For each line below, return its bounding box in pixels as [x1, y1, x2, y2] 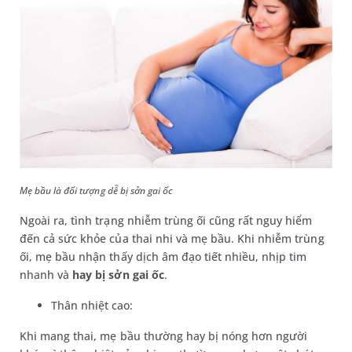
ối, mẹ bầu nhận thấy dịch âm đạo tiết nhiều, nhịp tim [20, 248, 307, 264]
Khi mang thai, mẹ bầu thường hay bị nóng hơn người [20, 328, 308, 343]
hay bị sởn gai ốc [72, 266, 164, 282]
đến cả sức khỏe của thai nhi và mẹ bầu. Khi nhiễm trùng [20, 230, 324, 246]
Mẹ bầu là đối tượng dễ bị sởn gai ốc [20, 183, 174, 197]
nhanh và [20, 266, 73, 282]
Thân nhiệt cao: [51, 297, 134, 313]
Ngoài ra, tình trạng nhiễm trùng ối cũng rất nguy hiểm [20, 212, 313, 228]
